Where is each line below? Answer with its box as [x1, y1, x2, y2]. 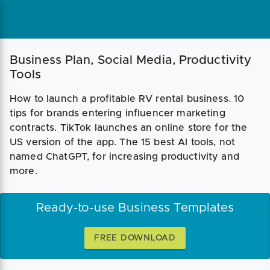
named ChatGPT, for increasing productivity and [10, 152, 239, 162]
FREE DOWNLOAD [94, 234, 176, 242]
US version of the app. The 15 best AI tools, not [10, 137, 236, 147]
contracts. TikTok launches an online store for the [10, 123, 248, 133]
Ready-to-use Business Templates [36, 202, 234, 214]
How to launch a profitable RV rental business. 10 [10, 94, 245, 104]
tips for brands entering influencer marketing [10, 108, 225, 118]
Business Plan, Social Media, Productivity [10, 54, 252, 66]
